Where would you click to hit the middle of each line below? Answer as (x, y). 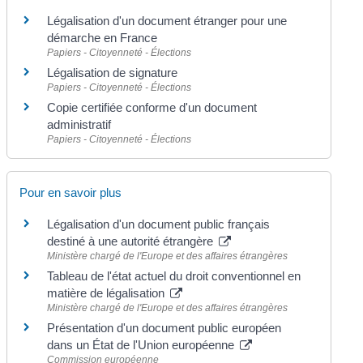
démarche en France (102, 38)
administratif (79, 125)
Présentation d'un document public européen (164, 327)
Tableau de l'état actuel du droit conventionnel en (174, 275)
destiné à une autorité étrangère (132, 241)
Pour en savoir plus (71, 192)
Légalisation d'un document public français (159, 224)
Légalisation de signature (113, 73)
